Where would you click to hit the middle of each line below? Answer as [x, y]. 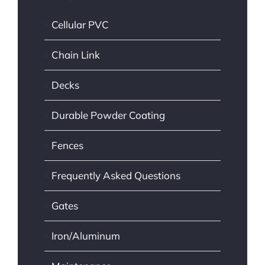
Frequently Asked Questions [116, 176]
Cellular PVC [80, 25]
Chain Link [76, 55]
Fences [67, 146]
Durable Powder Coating [108, 115]
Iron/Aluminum [86, 236]
